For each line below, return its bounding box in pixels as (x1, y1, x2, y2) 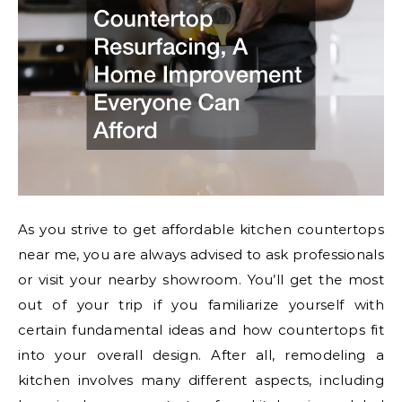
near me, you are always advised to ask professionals (18, 245, 384, 263)
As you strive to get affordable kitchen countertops (18, 220, 384, 238)
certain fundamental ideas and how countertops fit (18, 320, 384, 338)
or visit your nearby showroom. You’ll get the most (18, 270, 384, 288)
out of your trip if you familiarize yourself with (18, 295, 384, 313)
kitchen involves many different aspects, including (18, 371, 384, 389)
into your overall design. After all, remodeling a (18, 345, 384, 363)
